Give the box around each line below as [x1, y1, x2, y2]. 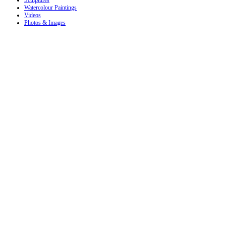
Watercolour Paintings [24, 4, 77, 12]
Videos [24, 12, 41, 19]
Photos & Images [24, 19, 66, 27]
